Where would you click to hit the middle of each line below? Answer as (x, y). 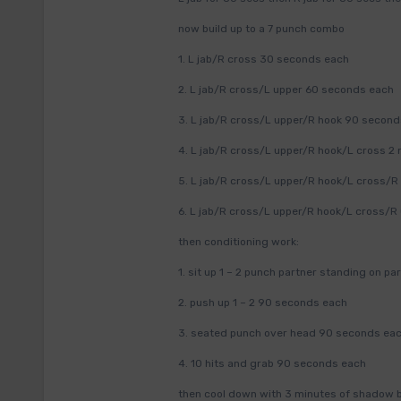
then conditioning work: (239, 242)
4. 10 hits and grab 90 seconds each (272, 363)
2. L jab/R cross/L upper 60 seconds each (286, 90)
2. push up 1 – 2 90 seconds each (263, 303)
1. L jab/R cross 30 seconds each (264, 59)
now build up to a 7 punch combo (261, 29)
